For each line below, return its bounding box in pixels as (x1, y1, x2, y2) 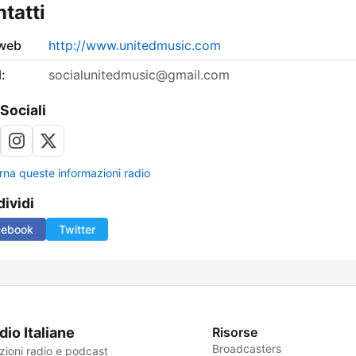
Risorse (212, 324, 258, 341)
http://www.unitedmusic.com (48, 37, 221, 54)
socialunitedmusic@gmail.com (48, 67, 230, 83)
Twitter (59, 222, 95, 237)
